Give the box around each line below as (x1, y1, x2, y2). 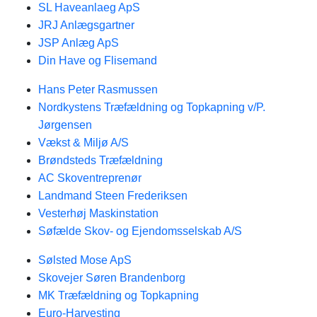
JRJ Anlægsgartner (38, 19, 134, 31)
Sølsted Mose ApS (38, 254, 132, 266)
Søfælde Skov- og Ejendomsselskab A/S (38, 225, 242, 237)
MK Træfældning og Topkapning (38, 289, 199, 301)
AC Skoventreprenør (38, 172, 142, 184)
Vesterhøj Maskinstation (38, 207, 158, 219)
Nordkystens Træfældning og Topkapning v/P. (38, 101, 265, 113)
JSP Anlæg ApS (38, 37, 119, 49)
